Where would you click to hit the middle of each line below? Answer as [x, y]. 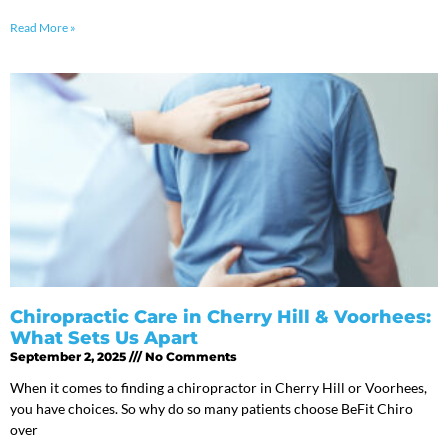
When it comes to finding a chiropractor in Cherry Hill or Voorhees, [218, 387]
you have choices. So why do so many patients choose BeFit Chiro [211, 408]
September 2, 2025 [69, 356]
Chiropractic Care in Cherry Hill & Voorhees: [220, 316]
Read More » [43, 27]
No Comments [189, 356]
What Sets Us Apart [104, 337]
